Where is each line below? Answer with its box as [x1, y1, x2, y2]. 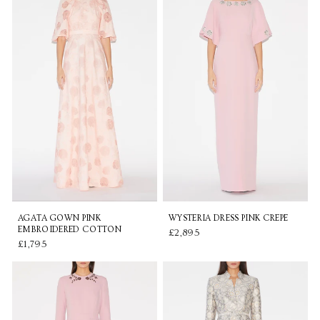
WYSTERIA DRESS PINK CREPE [169, 213, 289, 223]
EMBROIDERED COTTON [18, 224, 122, 234]
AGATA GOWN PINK [18, 213, 101, 223]
